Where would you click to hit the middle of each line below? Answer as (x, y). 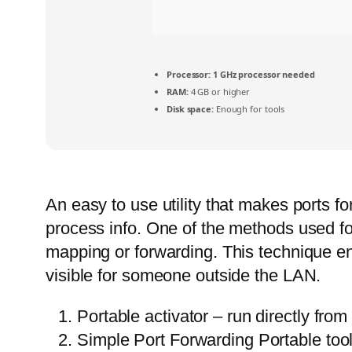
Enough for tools (249, 109)
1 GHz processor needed (263, 75)
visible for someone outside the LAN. (183, 276)
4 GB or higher (219, 92)
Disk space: (190, 109)
